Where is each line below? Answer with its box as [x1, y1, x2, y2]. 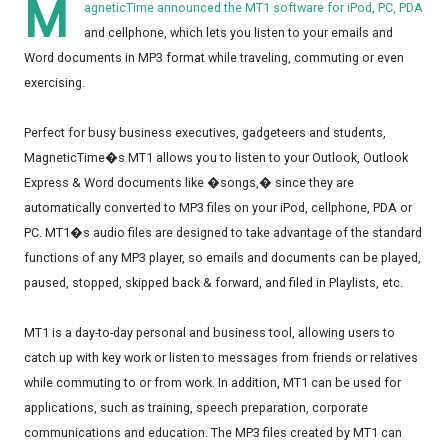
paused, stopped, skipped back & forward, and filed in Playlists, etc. [24, 275, 403, 291]
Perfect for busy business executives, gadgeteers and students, [24, 125, 386, 141]
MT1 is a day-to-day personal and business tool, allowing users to [24, 325, 395, 341]
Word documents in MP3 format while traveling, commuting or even [24, 50, 404, 66]
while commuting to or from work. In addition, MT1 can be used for [24, 375, 401, 391]
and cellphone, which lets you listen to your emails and [84, 25, 393, 41]
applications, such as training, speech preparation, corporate [24, 400, 368, 416]
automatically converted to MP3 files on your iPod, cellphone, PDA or [24, 200, 412, 216]
